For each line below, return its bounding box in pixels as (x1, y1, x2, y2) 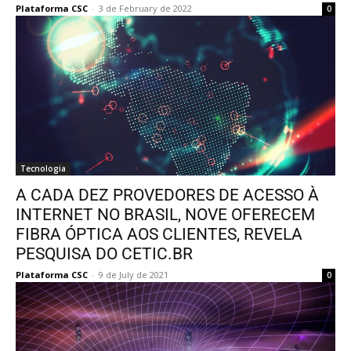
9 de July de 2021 (99, 269, 168, 280)
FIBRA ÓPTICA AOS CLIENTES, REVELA (16, 225, 302, 244)
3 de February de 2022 (99, 2, 192, 14)
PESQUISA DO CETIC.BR (16, 244, 193, 263)
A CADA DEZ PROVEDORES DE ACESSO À (16, 186, 319, 204)
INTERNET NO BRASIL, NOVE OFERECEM (16, 205, 315, 224)
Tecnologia (20, 163, 66, 174)
